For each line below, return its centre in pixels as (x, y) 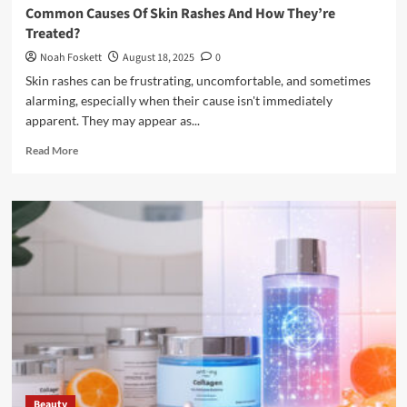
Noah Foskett (70, 58)
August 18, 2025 (158, 58)
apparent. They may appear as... (112, 121)
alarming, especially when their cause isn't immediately (179, 101)
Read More (51, 151)
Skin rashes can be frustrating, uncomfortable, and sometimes (198, 81)
